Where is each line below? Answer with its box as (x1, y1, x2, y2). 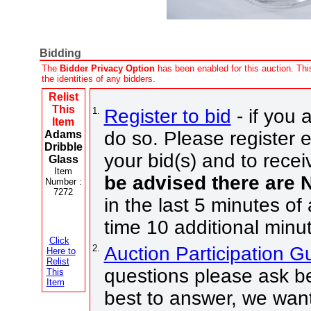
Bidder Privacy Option (59, 62, 155, 74)
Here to (46, 245, 76, 256)
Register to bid (103, 105, 231, 127)
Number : (44, 176, 82, 187)
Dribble (44, 140, 83, 153)
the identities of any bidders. (41, 73, 155, 84)
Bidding (39, 47, 81, 59)
